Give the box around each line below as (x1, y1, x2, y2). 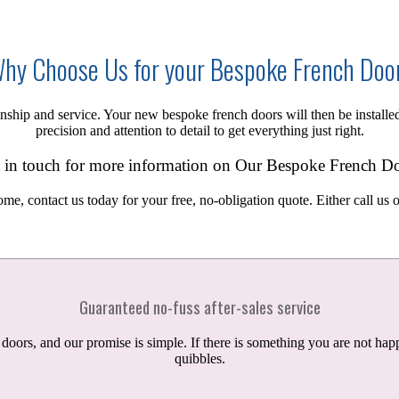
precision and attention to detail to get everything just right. (35, 123, 364, 139)
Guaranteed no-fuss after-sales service (78, 294, 321, 319)
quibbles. (174, 351, 225, 367)
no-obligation (199, 191, 274, 208)
